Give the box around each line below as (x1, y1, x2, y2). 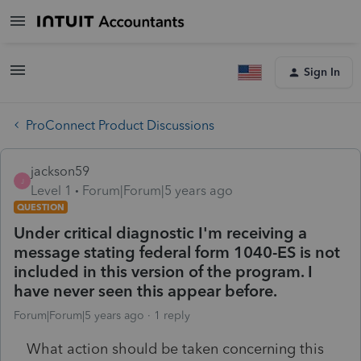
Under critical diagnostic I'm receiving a (14, 222, 307, 243)
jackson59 (31, 163, 89, 179)
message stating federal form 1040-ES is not (14, 242, 340, 262)
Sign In (304, 65, 340, 79)
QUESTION (17, 201, 64, 213)
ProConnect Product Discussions (26, 117, 214, 133)
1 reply (154, 308, 190, 322)
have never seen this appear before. (14, 280, 277, 301)
